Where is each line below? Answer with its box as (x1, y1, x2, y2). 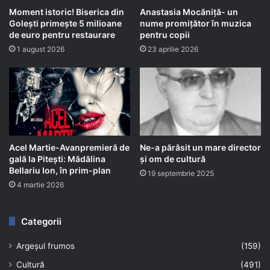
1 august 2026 (17, 44, 64, 54)
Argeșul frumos (16, 240, 75, 251)
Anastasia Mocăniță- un (140, 6, 238, 17)
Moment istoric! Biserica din (9, 6, 124, 17)
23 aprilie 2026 (148, 44, 198, 54)
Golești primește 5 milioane (9, 17, 122, 28)
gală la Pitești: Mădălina (9, 153, 105, 164)
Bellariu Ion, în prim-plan (9, 165, 111, 175)
